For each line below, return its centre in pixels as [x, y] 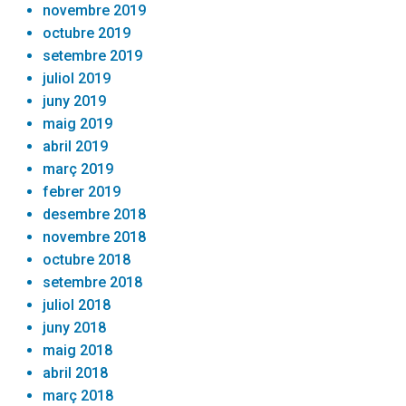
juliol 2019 [77, 78]
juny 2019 [75, 101]
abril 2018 [76, 372]
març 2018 [78, 395]
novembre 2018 [95, 237]
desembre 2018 [95, 214]
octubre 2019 [87, 33]
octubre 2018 [87, 259]
